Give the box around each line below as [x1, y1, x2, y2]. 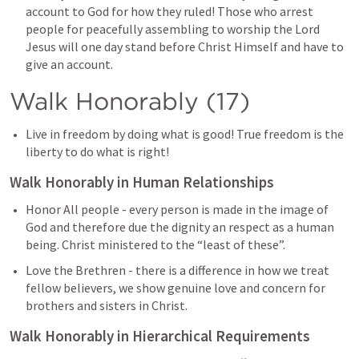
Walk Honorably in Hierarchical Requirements [10, 325, 310, 345]
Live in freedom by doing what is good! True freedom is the [26, 125, 344, 142]
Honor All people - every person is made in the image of [26, 200, 329, 217]
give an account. [26, 55, 113, 72]
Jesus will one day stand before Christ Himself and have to [26, 38, 344, 54]
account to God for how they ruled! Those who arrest [26, 2, 313, 19]
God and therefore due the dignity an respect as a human [26, 218, 334, 235]
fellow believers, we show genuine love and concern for [26, 279, 325, 296]
